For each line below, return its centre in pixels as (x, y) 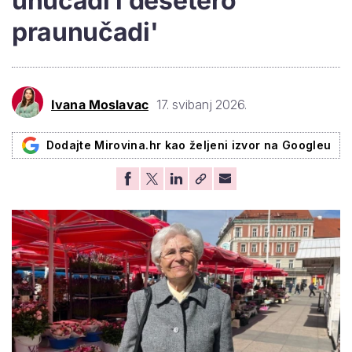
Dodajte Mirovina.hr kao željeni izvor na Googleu (189, 145)
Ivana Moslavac (100, 105)
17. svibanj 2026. (201, 105)
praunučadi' (85, 31)
